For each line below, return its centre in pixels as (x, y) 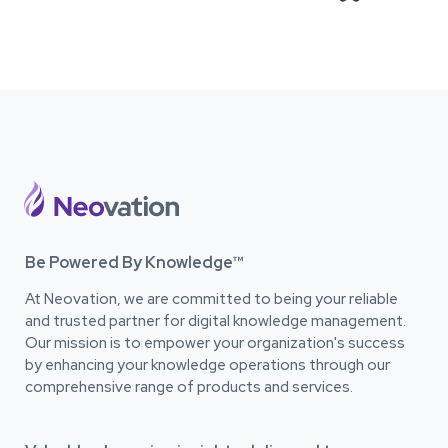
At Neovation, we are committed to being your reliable (211, 299)
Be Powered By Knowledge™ (134, 263)
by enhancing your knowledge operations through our (207, 365)
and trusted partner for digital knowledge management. (215, 321)
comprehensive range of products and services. (189, 387)
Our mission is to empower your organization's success (215, 343)
